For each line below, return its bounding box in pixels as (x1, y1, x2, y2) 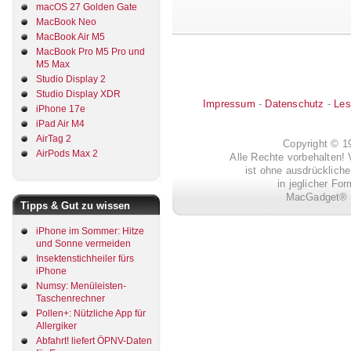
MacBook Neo (36, 16, 96, 27)
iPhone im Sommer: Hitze (36, 226, 144, 237)
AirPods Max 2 (36, 147, 98, 159)
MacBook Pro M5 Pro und (36, 45, 145, 57)
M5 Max (36, 58, 70, 70)
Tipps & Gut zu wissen (20, 200, 130, 212)
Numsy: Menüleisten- (36, 280, 126, 292)
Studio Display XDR (36, 88, 121, 100)
